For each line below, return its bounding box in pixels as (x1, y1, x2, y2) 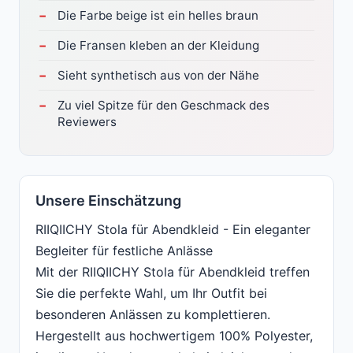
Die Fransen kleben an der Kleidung (58, 38, 259, 54)
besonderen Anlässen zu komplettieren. (35, 307, 270, 323)
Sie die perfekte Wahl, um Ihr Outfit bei (35, 285, 267, 302)
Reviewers (58, 114, 117, 130)
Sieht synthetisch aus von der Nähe (58, 68, 259, 84)
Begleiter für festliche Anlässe (35, 243, 213, 259)
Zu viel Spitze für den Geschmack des (58, 98, 269, 113)
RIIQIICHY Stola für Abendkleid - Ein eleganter (35, 221, 310, 238)
